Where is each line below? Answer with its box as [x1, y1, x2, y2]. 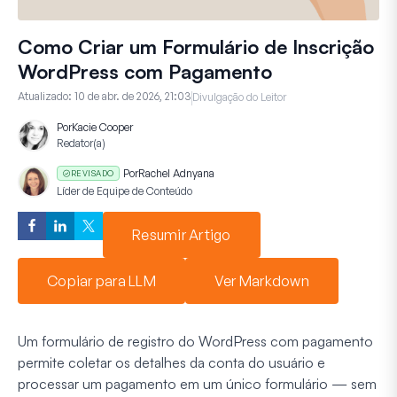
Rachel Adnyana [138, 166, 214, 180]
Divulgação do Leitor [192, 90, 286, 104]
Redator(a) [57, 136, 105, 150]
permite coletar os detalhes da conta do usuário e [18, 353, 325, 371]
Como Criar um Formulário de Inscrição [18, 34, 374, 58]
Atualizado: [18, 89, 74, 103]
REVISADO [71, 167, 113, 178]
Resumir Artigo [132, 225, 231, 244]
